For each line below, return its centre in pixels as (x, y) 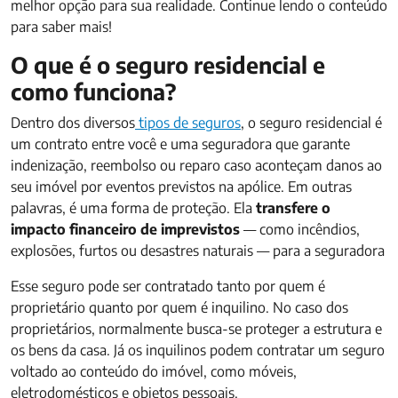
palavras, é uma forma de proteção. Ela (131, 208)
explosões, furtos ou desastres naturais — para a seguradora (198, 251)
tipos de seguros (188, 123)
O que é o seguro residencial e (168, 65)
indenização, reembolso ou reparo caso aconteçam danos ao (196, 165)
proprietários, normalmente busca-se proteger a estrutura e (196, 329)
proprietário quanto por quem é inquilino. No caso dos (179, 307)
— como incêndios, (300, 229)
